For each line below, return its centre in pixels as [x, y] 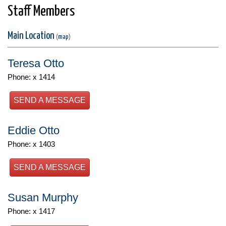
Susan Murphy [43, 197]
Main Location [32, 36]
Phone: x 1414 [31, 77]
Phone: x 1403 [31, 144]
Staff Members [41, 11]
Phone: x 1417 [31, 211]
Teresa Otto [36, 63]
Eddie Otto [34, 130]
